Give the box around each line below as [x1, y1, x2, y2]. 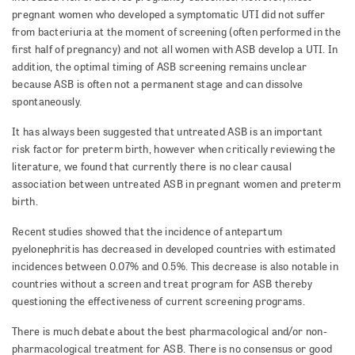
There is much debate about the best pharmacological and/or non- [12, 324, 327, 339]
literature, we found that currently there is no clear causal [12, 159, 292, 174]
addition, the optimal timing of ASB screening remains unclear [12, 59, 307, 74]
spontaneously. [12, 94, 82, 109]
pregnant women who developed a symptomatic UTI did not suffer [12, 7, 326, 22]
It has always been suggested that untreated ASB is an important [12, 124, 323, 139]
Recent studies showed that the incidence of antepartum [12, 224, 283, 239]
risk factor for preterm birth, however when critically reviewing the [12, 142, 336, 157]
